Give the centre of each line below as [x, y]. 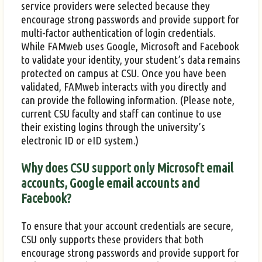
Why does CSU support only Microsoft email [127, 168]
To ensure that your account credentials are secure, [127, 225]
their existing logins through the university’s [113, 127]
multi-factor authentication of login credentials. [118, 32]
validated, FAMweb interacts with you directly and [124, 86]
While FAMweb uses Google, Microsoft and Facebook [130, 46]
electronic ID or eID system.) [80, 140]
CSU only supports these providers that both [112, 239]
